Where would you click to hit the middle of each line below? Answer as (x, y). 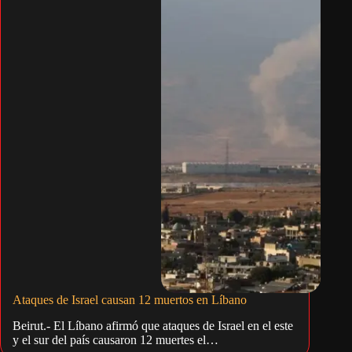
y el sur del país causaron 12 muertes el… (115, 340)
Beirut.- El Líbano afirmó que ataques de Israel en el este (153, 326)
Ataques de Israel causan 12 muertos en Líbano (130, 300)
